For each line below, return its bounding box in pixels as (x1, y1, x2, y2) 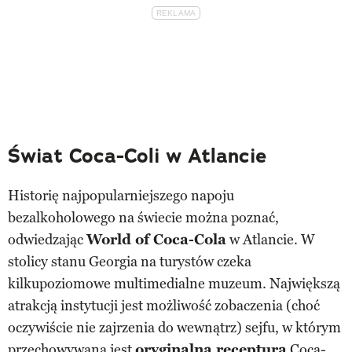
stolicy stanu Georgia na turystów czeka (8, 253, 251, 271)
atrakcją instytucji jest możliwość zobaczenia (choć (8, 297, 320, 315)
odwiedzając (8, 231, 86, 249)
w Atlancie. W (226, 231, 315, 249)
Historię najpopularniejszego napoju (8, 187, 234, 205)
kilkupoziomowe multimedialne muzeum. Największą (8, 275, 340, 293)
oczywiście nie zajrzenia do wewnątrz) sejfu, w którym (8, 319, 341, 337)
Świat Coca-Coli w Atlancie (8, 143, 267, 170)
